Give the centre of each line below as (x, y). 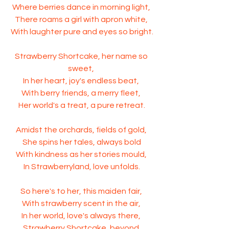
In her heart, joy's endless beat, (82, 81)
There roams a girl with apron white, (82, 19)
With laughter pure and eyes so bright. (82, 32)
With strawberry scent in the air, (82, 203)
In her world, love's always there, (82, 216)
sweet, (82, 68)
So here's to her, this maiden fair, (82, 191)
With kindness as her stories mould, (82, 154)
